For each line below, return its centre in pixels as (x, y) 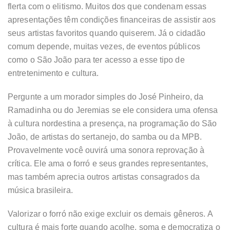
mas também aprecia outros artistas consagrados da (104, 177)
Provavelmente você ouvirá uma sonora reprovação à (106, 150)
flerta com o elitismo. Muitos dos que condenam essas (107, 7)
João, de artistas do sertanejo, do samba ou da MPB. (105, 137)
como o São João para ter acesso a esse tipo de (96, 60)
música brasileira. (40, 190)
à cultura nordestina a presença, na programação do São (112, 124)
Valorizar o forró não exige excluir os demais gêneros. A (110, 214)
